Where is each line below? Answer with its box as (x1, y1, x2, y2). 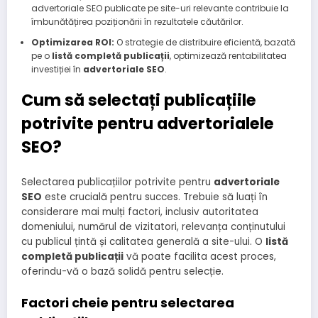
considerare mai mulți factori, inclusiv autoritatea (21, 205, 258, 219)
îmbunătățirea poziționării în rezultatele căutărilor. (31, 15, 243, 28)
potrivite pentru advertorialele (21, 111, 274, 135)
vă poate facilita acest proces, (124, 250, 276, 264)
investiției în (31, 62, 83, 75)
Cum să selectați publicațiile (21, 88, 256, 111)
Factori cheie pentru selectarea (21, 293, 234, 312)
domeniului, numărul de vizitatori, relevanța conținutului (21, 220, 285, 234)
